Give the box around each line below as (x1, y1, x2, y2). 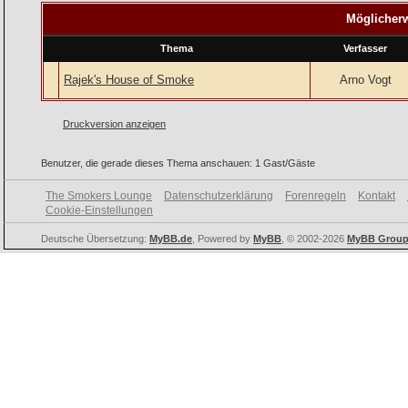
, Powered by (192, 232, 253, 244)
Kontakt (358, 189, 395, 202)
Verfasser (343, 42, 387, 54)
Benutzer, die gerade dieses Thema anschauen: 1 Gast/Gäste (41, 157, 315, 168)
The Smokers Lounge (46, 189, 152, 202)
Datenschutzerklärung (164, 189, 273, 202)
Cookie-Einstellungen (46, 203, 153, 217)
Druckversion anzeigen (63, 117, 166, 129)
